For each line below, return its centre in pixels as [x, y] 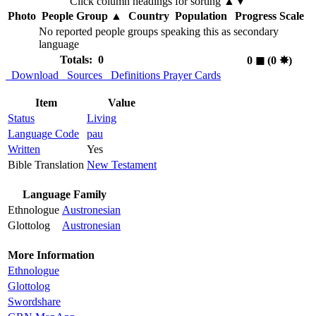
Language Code [43, 134]
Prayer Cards [192, 75]
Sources [82, 75]
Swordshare [34, 302]
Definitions [133, 75]
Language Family [64, 195]
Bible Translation [46, 165]
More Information [51, 255]
